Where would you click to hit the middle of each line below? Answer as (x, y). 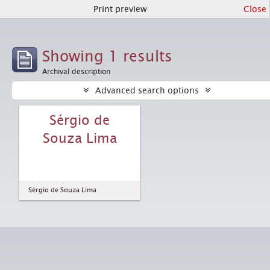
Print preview (120, 9)
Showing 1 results (107, 56)
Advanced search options (147, 90)
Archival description (76, 72)
